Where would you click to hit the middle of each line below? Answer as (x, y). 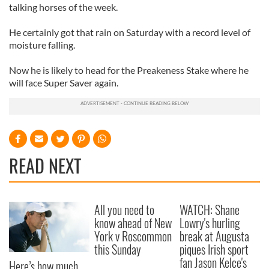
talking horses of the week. (63, 7)
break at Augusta (215, 236)
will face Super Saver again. (64, 83)
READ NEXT (45, 165)
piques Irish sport (214, 249)
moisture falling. (42, 45)
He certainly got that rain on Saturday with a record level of (130, 32)
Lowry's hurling (210, 223)
